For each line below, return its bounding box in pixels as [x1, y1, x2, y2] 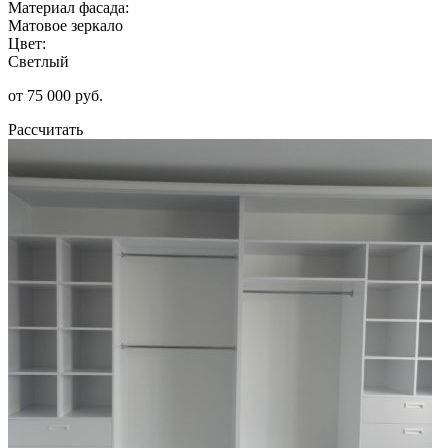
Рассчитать [8, 120, 83, 138]
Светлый [8, 52, 69, 70]
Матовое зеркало [8, 16, 123, 34]
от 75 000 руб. [8, 86, 103, 104]
